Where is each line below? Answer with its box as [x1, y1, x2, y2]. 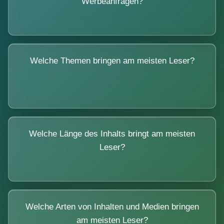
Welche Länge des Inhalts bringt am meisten [29, 128, 195, 138]
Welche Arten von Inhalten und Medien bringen [25, 201, 199, 211]
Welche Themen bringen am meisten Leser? [29, 55, 194, 65]
